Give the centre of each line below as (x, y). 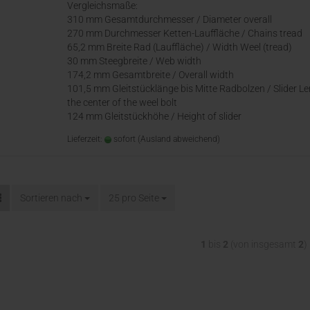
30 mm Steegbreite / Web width (134, 61)
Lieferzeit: (86, 139)
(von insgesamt (263, 244)
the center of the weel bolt (122, 102)
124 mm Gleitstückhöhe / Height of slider (154, 116)
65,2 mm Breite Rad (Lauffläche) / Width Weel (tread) (180, 47)
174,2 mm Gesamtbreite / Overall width (151, 75)
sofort (124, 139)
